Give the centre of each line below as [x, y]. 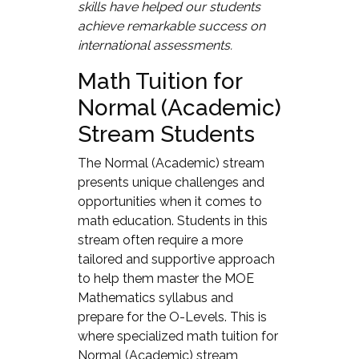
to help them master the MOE [165, 278]
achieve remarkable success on [171, 26]
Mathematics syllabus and [155, 297]
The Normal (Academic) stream [171, 163]
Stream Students [166, 134]
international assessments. [155, 45]
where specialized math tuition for [177, 336]
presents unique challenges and [171, 182]
